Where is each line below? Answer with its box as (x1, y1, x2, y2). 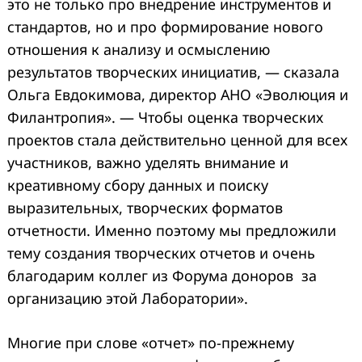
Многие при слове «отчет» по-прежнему (7, 333, 294, 353)
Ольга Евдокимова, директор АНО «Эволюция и (7, 85, 348, 105)
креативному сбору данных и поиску (7, 175, 268, 196)
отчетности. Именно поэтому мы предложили (7, 221, 336, 241)
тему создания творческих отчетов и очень (7, 243, 315, 263)
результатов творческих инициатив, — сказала (7, 62, 339, 82)
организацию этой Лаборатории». (7, 288, 248, 309)
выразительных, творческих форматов (7, 198, 283, 218)
